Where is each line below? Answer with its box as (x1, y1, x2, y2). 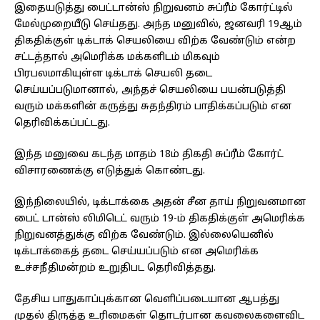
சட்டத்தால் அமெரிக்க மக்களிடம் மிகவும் (14, 51, 220, 64)
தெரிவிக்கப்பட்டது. (14, 117, 110, 130)
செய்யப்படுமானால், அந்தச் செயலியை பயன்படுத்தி (14, 84, 286, 97)
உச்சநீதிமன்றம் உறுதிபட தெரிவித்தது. (14, 262, 216, 275)
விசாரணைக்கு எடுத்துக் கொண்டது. (14, 165, 205, 178)
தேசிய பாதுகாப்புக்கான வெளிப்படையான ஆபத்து (14, 294, 279, 306)
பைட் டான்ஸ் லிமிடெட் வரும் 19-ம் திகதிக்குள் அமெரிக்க (14, 213, 305, 226)
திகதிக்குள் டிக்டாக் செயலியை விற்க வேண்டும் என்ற (14, 35, 296, 48)
